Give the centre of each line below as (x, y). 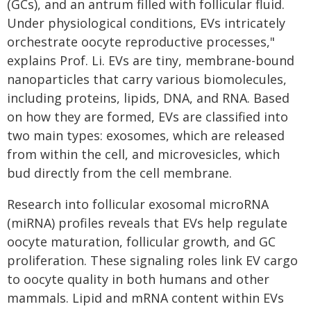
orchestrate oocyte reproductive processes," (141, 42)
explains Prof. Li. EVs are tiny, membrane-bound (151, 60)
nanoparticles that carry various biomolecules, (147, 79)
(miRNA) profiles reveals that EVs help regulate (147, 223)
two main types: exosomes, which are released (146, 135)
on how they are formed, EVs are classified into (148, 117)
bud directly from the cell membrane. (119, 173)
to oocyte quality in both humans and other (138, 279)
